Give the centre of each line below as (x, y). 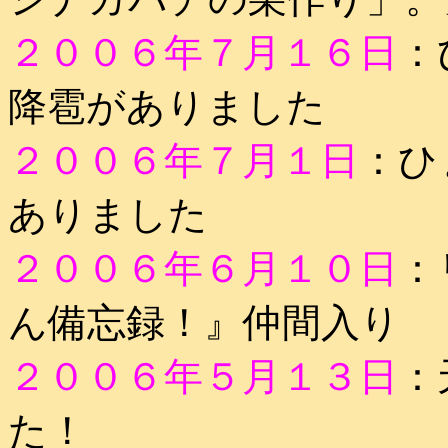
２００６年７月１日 (183, 160)
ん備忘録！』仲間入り (204, 322)
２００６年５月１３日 (203, 376)
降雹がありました (167, 106)
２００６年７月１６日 (203, 52)
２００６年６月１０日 (203, 268)
